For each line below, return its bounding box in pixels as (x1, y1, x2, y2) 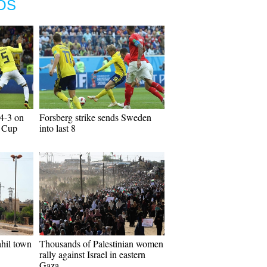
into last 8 (39, 122, 76, 134)
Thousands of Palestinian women (39, 237, 163, 250)
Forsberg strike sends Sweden (39, 111, 151, 123)
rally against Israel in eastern (39, 248, 145, 260)
